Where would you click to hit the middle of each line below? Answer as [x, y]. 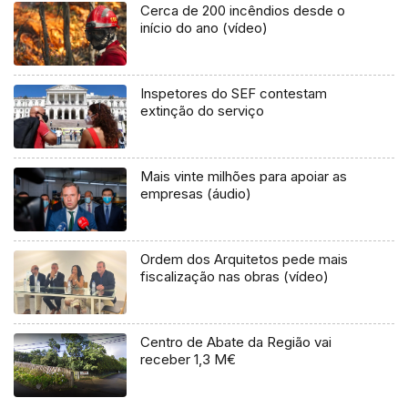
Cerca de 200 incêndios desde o [243, 11]
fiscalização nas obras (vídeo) [235, 276]
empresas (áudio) [196, 193]
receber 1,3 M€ [189, 359]
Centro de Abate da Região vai [236, 342]
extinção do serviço [203, 110]
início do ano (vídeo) [204, 28]
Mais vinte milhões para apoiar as [244, 176]
